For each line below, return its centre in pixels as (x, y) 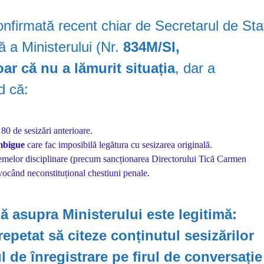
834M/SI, (152, 47)
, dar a (195, 68)
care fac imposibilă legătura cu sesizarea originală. (119, 144)
